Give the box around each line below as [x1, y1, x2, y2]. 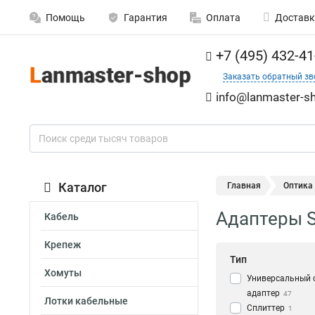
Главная [227, 181, 261, 191]
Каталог [58, 180, 107, 195]
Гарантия [124, 12, 167, 23]
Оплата [206, 12, 240, 23]
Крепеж [44, 239, 81, 250]
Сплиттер [247, 303, 285, 314]
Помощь [46, 12, 85, 23]
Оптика [283, 181, 313, 191]
